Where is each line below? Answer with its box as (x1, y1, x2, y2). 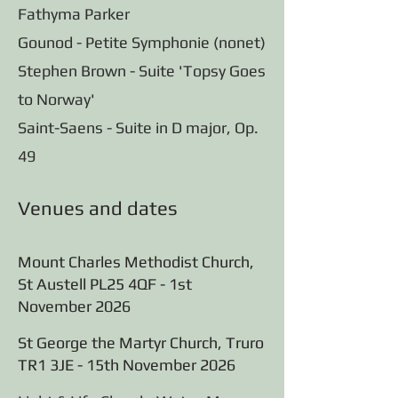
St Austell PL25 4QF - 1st (18, 275, 192, 293)
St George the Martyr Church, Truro (18, 333, 264, 352)
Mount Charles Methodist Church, (18, 252, 254, 271)
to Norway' (18, 90, 95, 108)
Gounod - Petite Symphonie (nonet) (18, 33, 266, 52)
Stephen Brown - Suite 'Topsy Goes (18, 61, 266, 80)
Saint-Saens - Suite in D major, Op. (18, 118, 259, 137)
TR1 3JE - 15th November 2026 (18, 355, 235, 374)
